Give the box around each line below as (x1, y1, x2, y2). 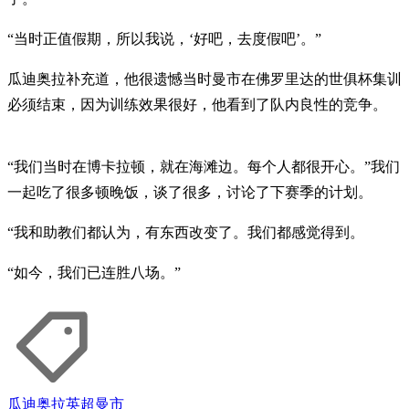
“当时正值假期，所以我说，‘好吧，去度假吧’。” (7, 31, 321, 47)
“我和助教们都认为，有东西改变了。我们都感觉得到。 (7, 225, 364, 241)
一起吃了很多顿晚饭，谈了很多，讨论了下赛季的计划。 (7, 184, 372, 201)
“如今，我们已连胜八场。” (7, 265, 181, 281)
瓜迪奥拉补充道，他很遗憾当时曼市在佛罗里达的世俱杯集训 (7, 71, 402, 88)
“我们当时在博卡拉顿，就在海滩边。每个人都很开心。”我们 (7, 159, 400, 175)
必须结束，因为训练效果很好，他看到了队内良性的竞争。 (7, 97, 387, 113)
